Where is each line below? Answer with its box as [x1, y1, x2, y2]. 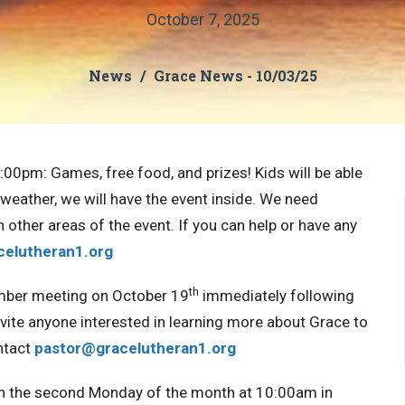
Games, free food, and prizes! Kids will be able [47, 164, 363, 182]
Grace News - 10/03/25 [153, 66, 317, 85]
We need [259, 190, 318, 208]
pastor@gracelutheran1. [34, 339, 212, 357]
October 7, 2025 [146, 10, 259, 29]
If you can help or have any [178, 216, 357, 234]
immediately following [199, 287, 354, 305]
